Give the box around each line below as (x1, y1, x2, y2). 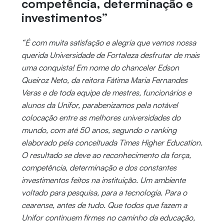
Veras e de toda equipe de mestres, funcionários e (21, 87, 191, 98)
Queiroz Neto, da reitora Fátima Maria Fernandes (21, 75, 187, 85)
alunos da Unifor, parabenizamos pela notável (21, 100, 178, 110)
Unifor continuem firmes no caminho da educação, (21, 212, 195, 223)
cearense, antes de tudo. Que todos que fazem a (21, 200, 187, 210)
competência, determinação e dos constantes (21, 162, 176, 173)
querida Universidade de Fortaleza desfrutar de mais (21, 50, 199, 60)
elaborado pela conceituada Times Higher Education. (21, 137, 202, 148)
